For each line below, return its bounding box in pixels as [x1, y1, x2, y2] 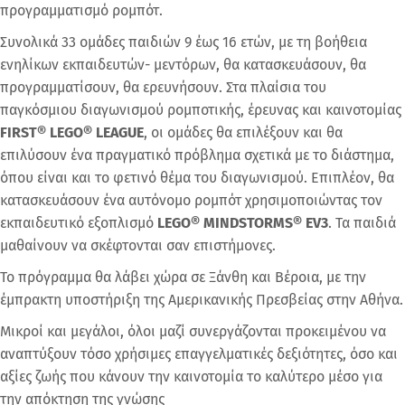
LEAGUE [96, 123, 144, 141]
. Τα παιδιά [328, 213, 396, 231]
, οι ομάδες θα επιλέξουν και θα [144, 123, 343, 141]
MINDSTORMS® [203, 213, 302, 231]
